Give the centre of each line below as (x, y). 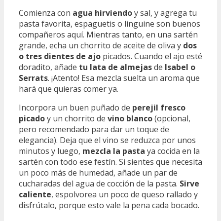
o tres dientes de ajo (60, 56)
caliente (35, 195)
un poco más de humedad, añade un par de (98, 173)
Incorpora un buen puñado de (75, 108)
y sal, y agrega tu (165, 13)
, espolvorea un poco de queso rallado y (125, 195)
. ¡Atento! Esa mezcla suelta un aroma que (124, 78)
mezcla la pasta (114, 151)
